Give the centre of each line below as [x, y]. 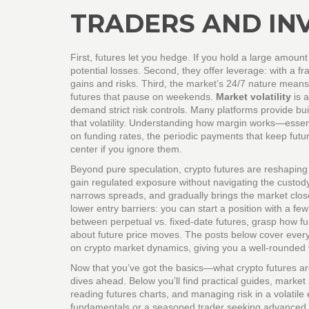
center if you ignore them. [126, 149]
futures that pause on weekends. [143, 97]
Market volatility [253, 97]
